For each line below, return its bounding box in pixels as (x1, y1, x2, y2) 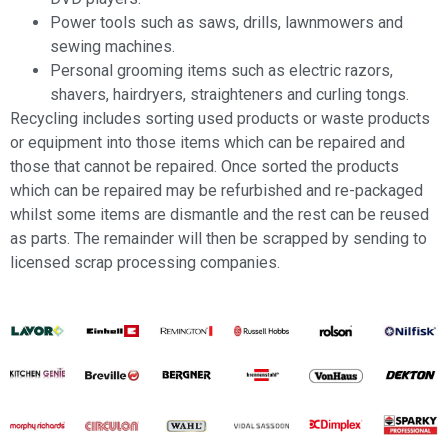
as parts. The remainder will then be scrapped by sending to (10, 229, 427, 249)
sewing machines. (50, 37, 175, 57)
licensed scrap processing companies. (10, 253, 280, 273)
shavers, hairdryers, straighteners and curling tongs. (50, 85, 409, 105)
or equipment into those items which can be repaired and (10, 133, 405, 153)
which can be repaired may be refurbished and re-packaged (10, 181, 423, 201)
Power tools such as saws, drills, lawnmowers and (50, 13, 403, 33)
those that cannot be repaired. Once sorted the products (10, 157, 399, 177)
